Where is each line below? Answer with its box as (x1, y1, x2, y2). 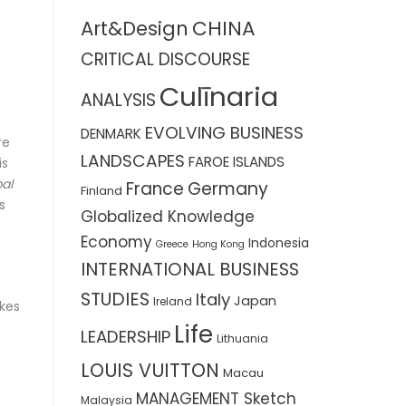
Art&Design (80, 14, 188, 42)
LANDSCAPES (80, 148, 185, 173)
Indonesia (247, 233, 309, 252)
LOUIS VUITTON (80, 356, 219, 383)
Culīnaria (159, 77, 278, 115)
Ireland (152, 293, 192, 309)
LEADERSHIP (80, 324, 170, 348)
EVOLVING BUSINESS (144, 120, 304, 145)
